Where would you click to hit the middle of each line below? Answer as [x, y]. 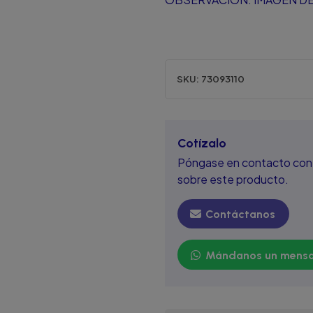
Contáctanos [239, 214]
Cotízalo [202, 143]
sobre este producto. [233, 179]
